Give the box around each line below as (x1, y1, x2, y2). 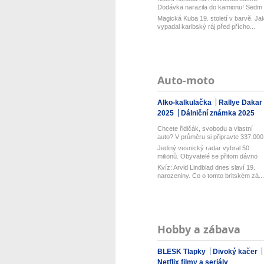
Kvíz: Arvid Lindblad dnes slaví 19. (157, 164, 255, 171)
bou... (157, 161, 173, 168)
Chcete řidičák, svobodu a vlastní (157, 125, 253, 132)
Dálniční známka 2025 (180, 109, 255, 117)
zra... (157, 12, 172, 19)
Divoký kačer (212, 247, 259, 256)
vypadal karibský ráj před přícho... (157, 23, 255, 30)
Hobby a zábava (157, 222, 240, 237)
